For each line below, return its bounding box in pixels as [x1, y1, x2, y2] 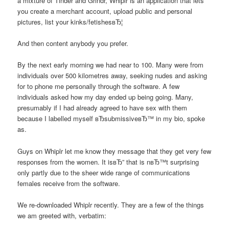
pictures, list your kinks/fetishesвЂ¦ [17, 17, 123, 27]
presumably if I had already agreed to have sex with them [17, 103, 188, 113]
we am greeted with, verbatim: [17, 210, 107, 220]
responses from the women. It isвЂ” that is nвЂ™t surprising [17, 156, 199, 167]
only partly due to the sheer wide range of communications [17, 167, 191, 177]
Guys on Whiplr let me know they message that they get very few [17, 146, 212, 156]
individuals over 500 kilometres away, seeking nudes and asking [17, 71, 208, 81]
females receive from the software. [17, 178, 121, 188]
